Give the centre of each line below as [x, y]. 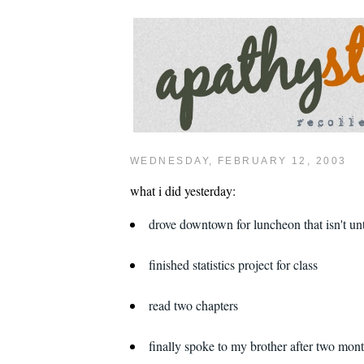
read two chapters [193, 305]
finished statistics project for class [233, 264]
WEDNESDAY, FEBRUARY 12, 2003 [238, 161]
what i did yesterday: [183, 191]
